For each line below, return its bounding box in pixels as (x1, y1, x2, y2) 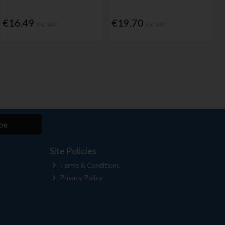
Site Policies (49, 146, 96, 157)
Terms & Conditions (58, 161, 120, 170)
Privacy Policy (58, 173, 103, 182)
